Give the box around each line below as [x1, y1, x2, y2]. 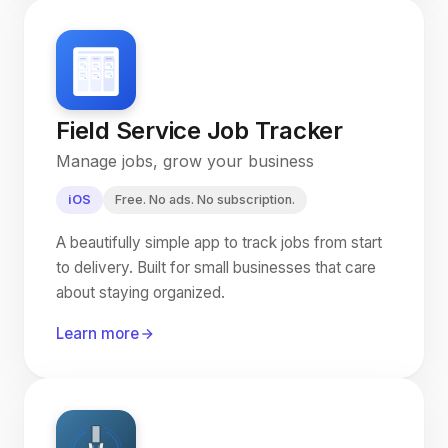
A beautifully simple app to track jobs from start [56, 233, 382, 252]
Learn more [56, 324, 139, 343]
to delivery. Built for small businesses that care [56, 258, 376, 277]
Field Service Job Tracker [56, 116, 343, 145]
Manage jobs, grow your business [56, 151, 314, 171]
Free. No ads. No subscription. [115, 192, 295, 207]
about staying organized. [56, 283, 225, 302]
